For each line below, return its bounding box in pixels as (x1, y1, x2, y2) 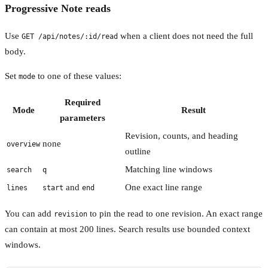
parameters (60, 112, 105, 123)
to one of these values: (35, 71, 121, 81)
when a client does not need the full (118, 31, 253, 41)
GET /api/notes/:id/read (22, 32, 118, 41)
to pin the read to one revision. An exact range (87, 208, 263, 218)
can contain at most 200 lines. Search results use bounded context (5, 224, 250, 234)
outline (125, 146, 151, 156)
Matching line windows (125, 164, 212, 174)
